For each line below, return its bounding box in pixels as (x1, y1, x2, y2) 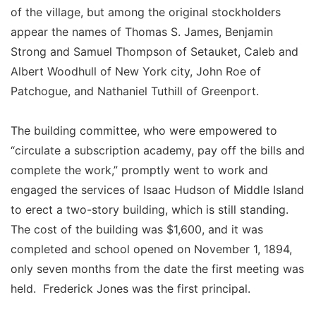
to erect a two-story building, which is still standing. (11, 202, 292, 217)
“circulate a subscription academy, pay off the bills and (11, 142, 305, 157)
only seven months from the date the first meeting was (11, 261, 304, 276)
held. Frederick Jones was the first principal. (11, 281, 250, 296)
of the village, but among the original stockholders (11, 4, 281, 19)
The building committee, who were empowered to (11, 123, 277, 138)
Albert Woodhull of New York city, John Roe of (11, 63, 261, 78)
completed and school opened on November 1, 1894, (11, 241, 292, 256)
